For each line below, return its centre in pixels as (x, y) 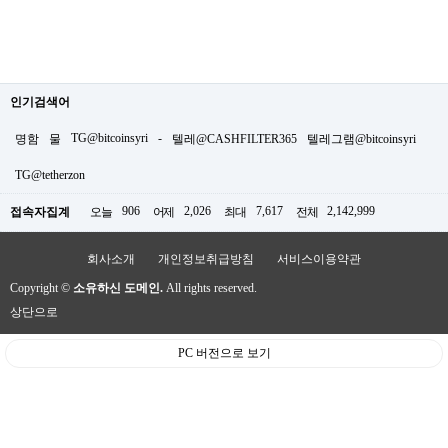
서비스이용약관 (319, 259)
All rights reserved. (210, 288)
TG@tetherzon (50, 175)
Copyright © (41, 288)
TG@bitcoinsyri (109, 138)
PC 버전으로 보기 (224, 353)
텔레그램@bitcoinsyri (361, 139)
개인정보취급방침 (206, 259)
